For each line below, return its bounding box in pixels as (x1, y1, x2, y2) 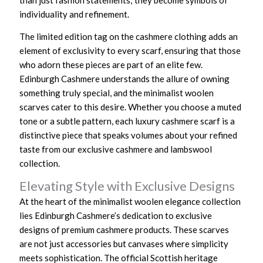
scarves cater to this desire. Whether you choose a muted (19, 101, 242, 112)
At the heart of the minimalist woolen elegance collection (19, 196, 241, 207)
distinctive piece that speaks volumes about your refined (19, 129, 238, 140)
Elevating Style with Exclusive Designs (19, 178, 235, 194)
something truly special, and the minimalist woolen (19, 87, 214, 98)
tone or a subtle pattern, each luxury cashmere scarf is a (19, 115, 235, 126)
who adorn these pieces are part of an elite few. (19, 59, 203, 70)
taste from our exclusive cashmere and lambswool (19, 143, 213, 154)
